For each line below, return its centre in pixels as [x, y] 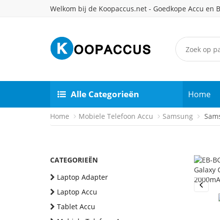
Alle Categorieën [105, 94]
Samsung [178, 116]
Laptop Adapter [82, 177]
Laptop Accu [77, 192]
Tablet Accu [76, 206]
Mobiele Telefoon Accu [116, 116]
